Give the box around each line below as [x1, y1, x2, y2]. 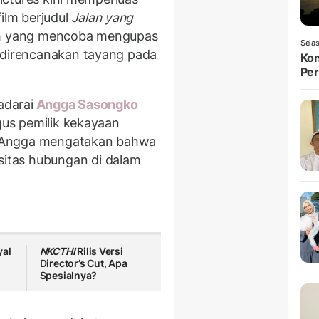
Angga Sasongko [33, 96, 138, 112]
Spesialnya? [39, 269, 98, 282]
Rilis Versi [75, 245, 123, 258]
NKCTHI [39, 245, 75, 258]
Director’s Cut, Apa [39, 257, 127, 270]
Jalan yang [71, 10, 134, 26]
